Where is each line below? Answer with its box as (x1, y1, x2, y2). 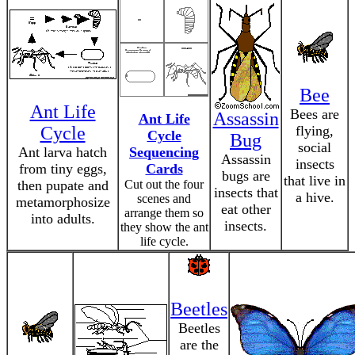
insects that (213, 185, 278, 200)
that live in (284, 173, 345, 189)
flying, (296, 123, 334, 139)
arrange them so (124, 206, 204, 219)
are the (179, 337, 219, 353)
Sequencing (129, 144, 199, 160)
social (298, 139, 331, 155)
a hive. (295, 189, 334, 205)
